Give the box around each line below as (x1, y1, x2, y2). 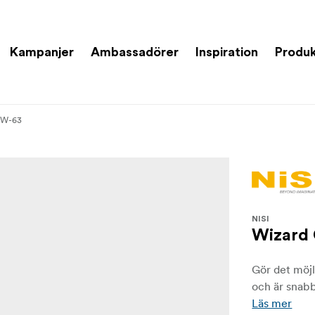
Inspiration (195, 45, 258, 58)
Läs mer (252, 296, 292, 311)
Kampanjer (10, 45, 74, 58)
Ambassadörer (91, 45, 179, 58)
